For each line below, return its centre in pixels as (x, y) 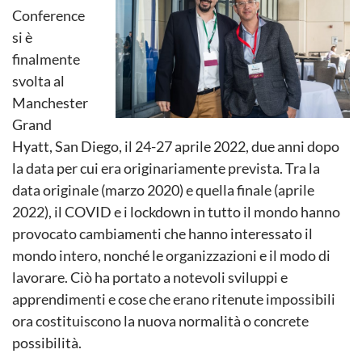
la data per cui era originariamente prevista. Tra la (166, 168)
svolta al (38, 81)
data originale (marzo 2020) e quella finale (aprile (163, 190)
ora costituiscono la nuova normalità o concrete (160, 321)
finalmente (46, 59)
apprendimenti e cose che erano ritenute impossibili (174, 299)
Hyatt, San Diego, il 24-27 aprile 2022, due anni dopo (176, 146)
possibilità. (47, 343)
